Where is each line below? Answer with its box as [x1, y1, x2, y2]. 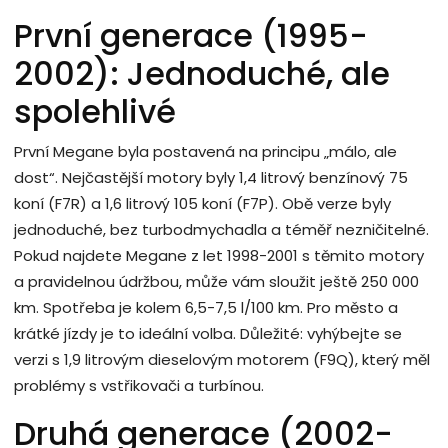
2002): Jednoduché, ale [14, 51, 390, 97]
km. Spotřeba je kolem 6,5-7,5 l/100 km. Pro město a [14, 297, 398, 319]
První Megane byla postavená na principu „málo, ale [14, 141, 397, 163]
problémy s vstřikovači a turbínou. [14, 375, 264, 397]
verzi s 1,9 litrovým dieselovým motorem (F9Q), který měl [14, 349, 430, 371]
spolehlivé [14, 89, 176, 135]
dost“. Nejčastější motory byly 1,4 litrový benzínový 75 [14, 167, 408, 189]
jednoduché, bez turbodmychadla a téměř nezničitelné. [14, 219, 429, 241]
